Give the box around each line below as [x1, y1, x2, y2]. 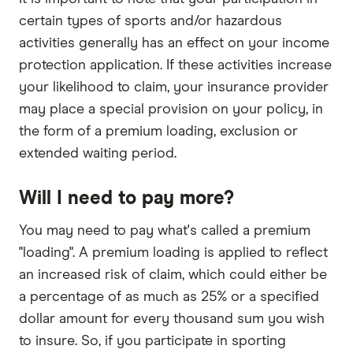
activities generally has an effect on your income [19, 36, 329, 51]
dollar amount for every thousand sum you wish [19, 312, 325, 327]
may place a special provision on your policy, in [19, 102, 323, 117]
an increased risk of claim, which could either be [19, 268, 327, 283]
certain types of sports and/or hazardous [19, 14, 282, 29]
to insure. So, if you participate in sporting [19, 334, 286, 349]
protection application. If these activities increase [19, 58, 332, 73]
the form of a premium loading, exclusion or [19, 124, 298, 139]
